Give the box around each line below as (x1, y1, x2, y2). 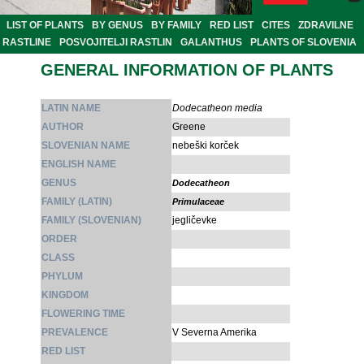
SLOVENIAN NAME (41, 140, 130, 152)
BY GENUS (92, 19, 143, 32)
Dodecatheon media (172, 102, 262, 115)
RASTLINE (2, 37, 51, 49)
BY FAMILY (151, 19, 201, 32)
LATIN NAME (41, 102, 101, 115)
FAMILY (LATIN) (41, 196, 112, 208)
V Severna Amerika (172, 327, 257, 339)
